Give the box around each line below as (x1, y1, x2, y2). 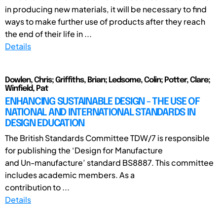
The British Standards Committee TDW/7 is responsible (5, 132, 210, 143)
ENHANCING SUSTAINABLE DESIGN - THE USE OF (5, 96, 200, 107)
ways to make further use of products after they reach (5, 16, 205, 27)
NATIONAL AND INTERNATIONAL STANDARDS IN (5, 107, 195, 118)
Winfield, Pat (5, 84, 48, 93)
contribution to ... (5, 182, 70, 192)
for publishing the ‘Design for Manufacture (5, 145, 163, 155)
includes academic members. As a (5, 169, 135, 180)
